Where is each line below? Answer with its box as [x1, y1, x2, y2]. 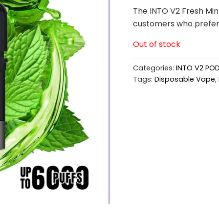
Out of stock [133, 38, 180, 50]
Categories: [133, 63, 176, 73]
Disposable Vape [154, 74, 215, 84]
